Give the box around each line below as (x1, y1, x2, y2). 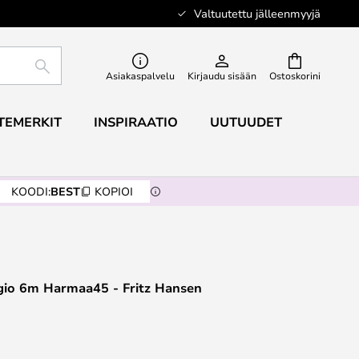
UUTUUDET (209, 113, 282, 131)
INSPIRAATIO (93, 113, 178, 131)
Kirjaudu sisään (188, 69, 256, 82)
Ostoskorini (269, 69, 321, 82)
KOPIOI (95, 184, 133, 199)
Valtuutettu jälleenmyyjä (194, 6, 321, 21)
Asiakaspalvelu (106, 69, 175, 82)
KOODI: (11, 184, 50, 199)
